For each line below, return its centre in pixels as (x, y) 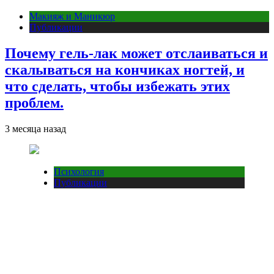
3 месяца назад (35, 128)
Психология (79, 171)
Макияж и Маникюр (72, 16)
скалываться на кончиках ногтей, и (125, 69)
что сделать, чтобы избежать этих (117, 86)
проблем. (34, 102)
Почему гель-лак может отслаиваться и (136, 53)
